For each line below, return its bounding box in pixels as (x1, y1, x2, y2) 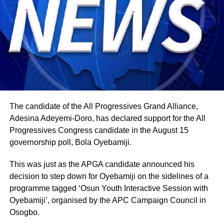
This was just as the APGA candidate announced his (9, 159, 194, 168)
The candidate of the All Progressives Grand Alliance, (9, 101, 198, 110)
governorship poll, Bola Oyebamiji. (9, 137, 131, 146)
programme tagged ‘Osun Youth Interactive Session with (9, 183, 208, 192)
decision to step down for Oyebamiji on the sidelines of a (9, 171, 208, 180)
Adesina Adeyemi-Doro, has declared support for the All (9, 113, 205, 122)
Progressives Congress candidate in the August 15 (9, 125, 188, 134)
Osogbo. (9, 207, 39, 216)
